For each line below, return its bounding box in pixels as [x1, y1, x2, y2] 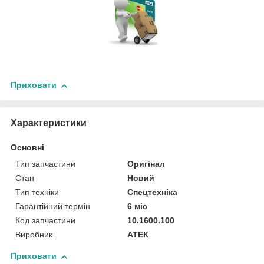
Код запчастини [15, 216, 75, 226]
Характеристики [11, 118, 87, 128]
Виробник [15, 230, 52, 240]
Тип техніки [15, 187, 59, 197]
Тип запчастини [15, 159, 75, 169]
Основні [11, 143, 44, 153]
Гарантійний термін [15, 202, 90, 212]
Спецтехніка [127, 187, 178, 197]
